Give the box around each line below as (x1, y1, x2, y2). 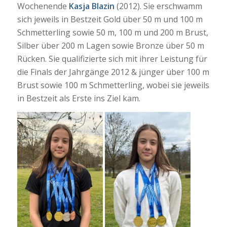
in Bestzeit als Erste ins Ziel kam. (17, 93, 140, 104)
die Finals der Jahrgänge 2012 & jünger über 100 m (17, 66, 209, 78)
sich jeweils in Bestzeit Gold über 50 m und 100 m (17, 14, 203, 25)
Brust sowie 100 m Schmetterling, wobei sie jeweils (17, 80, 209, 91)
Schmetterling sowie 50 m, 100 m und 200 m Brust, (17, 27, 208, 39)
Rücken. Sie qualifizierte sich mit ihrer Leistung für (17, 53, 207, 65)
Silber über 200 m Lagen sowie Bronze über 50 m (17, 40, 204, 52)
